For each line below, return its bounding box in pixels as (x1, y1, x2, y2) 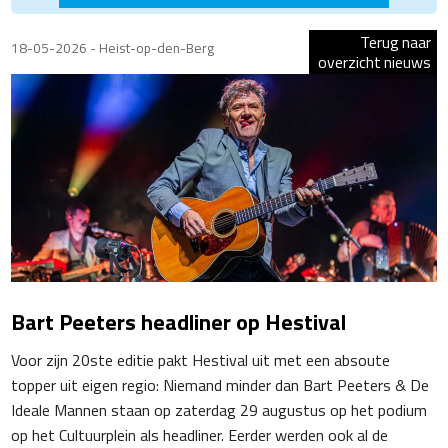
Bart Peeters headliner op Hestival (11, 305, 347, 340)
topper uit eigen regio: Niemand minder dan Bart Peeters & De (11, 373, 430, 398)
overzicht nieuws (317, 50, 431, 74)
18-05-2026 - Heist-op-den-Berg (11, 38, 215, 58)
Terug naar (359, 30, 431, 54)
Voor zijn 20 (11, 348, 91, 373)
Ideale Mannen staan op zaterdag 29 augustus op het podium (11, 398, 428, 423)
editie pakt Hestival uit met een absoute (113, 348, 391, 373)
